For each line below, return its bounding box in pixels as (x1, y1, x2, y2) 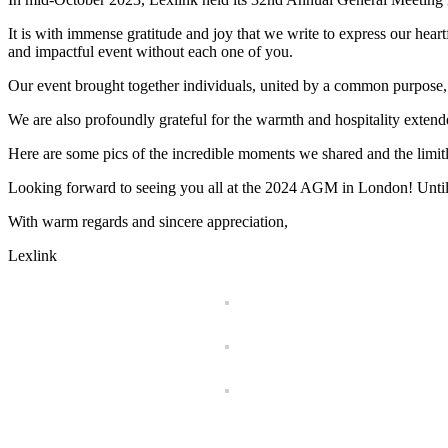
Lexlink (8, 247, 57, 265)
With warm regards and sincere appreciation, (8, 213, 288, 231)
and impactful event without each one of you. (8, 43, 293, 61)
